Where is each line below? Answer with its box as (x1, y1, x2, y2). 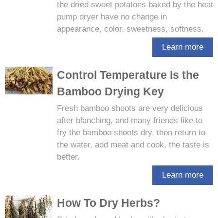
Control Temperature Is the (56, 69, 199, 81)
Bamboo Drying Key (56, 85, 164, 98)
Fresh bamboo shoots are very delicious (56, 104, 203, 113)
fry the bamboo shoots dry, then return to (56, 128, 205, 137)
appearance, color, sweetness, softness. (56, 24, 204, 34)
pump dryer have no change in (56, 12, 167, 21)
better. (56, 152, 80, 162)
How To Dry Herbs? (56, 197, 160, 209)
